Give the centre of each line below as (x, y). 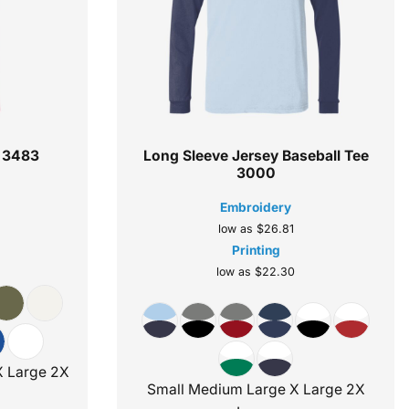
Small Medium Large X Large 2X (256, 390)
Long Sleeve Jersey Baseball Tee (256, 156)
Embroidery (256, 208)
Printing (256, 251)
